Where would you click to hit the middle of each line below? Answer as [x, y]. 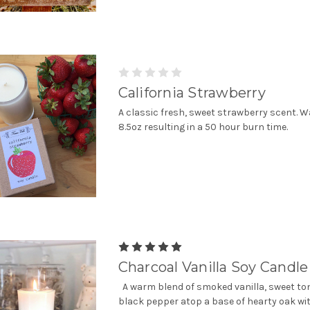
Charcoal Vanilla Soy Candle [213, 267]
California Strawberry [192, 92]
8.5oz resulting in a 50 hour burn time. [203, 127]
